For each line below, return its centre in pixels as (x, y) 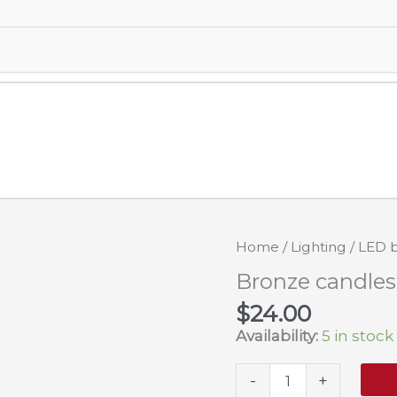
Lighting (319, 246)
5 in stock (358, 336)
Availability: (277, 336)
